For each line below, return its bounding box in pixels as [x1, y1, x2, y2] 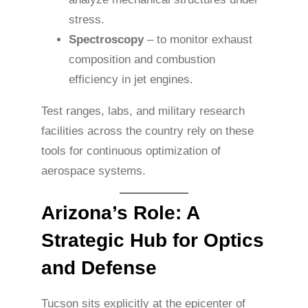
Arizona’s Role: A [41, 202, 199, 224]
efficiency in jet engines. [69, 72, 193, 86]
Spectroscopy [69, 32, 144, 46]
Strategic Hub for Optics [41, 230, 264, 252]
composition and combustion [69, 52, 215, 66]
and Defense [41, 257, 157, 279]
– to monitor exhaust [144, 32, 252, 46]
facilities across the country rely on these [41, 124, 254, 137]
